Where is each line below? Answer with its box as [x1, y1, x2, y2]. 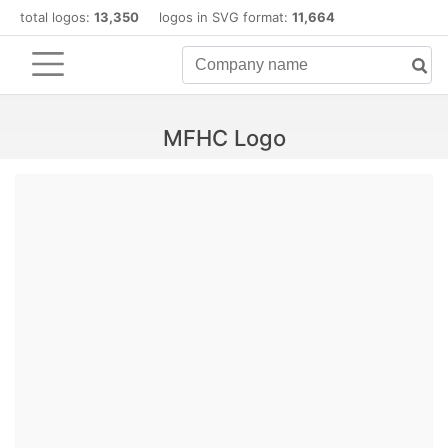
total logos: [20, 9, 94, 25]
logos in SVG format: [139, 9, 292, 25]
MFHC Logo [162, 125, 286, 151]
